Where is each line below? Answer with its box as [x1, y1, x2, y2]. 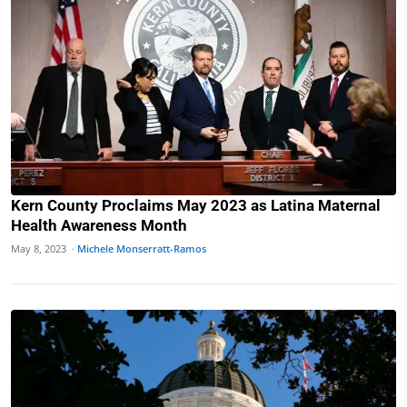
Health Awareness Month [11, 215, 187, 234]
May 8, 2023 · [11, 241, 77, 255]
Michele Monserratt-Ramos [77, 241, 206, 255]
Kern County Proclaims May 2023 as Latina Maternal [11, 195, 381, 214]
